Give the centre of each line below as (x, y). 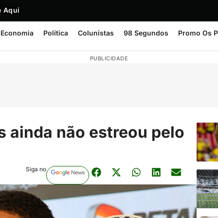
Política (56, 33)
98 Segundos (146, 33)
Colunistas (96, 33)
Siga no (36, 169)
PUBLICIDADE (109, 58)
